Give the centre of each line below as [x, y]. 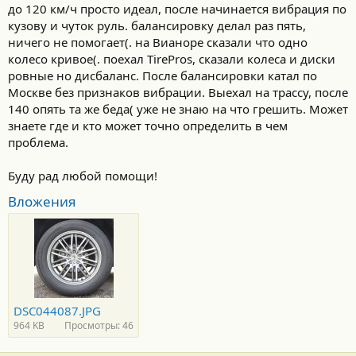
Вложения [42, 201]
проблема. [38, 142]
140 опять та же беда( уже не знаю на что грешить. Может [178, 109]
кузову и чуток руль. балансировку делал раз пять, [157, 25]
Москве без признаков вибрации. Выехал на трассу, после [178, 92]
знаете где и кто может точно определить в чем [148, 126]
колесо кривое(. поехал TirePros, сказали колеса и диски [172, 59]
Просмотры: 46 [99, 325]
